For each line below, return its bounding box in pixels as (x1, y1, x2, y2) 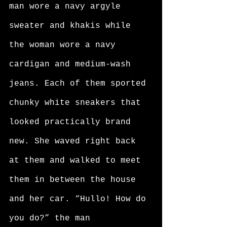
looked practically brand (9, 118, 136, 127)
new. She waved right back (9, 137, 141, 146)
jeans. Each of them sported (9, 79, 151, 88)
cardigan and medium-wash (9, 60, 136, 69)
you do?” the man (9, 214, 95, 223)
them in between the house (9, 175, 141, 184)
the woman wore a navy (9, 41, 121, 50)
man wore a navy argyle (9, 2, 126, 11)
